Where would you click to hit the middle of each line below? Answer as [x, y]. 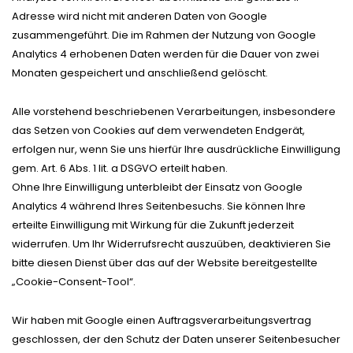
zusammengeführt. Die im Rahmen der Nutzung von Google [164, 35]
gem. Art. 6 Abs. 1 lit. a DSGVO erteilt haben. [120, 168]
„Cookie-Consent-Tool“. [74, 281]
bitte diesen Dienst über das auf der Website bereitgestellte [165, 262]
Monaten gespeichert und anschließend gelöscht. [140, 72]
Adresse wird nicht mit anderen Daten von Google [139, 16]
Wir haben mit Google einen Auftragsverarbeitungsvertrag [162, 320]
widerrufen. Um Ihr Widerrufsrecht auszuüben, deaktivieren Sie [171, 243]
